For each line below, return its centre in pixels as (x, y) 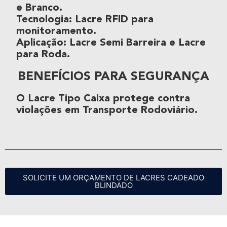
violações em (49, 110)
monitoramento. (56, 31)
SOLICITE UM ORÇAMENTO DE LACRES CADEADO (113, 177)
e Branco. (39, 8)
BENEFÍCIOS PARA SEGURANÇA (113, 77)
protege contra (150, 99)
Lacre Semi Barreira (118, 43)
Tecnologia (43, 20)
